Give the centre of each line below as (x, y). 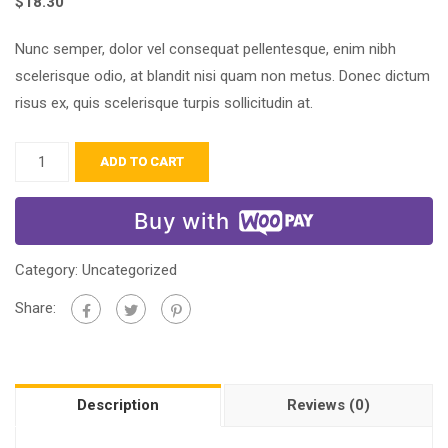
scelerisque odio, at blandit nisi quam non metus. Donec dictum (222, 76)
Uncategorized (129, 270)
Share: (35, 308)
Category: (48, 270)
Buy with (182, 221)
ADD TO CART (142, 162)
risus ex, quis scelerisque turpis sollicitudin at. (164, 103)
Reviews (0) (328, 405)
